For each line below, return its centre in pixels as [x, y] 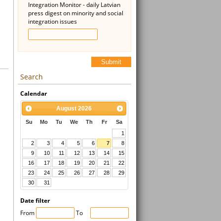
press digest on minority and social [76, 13]
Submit [111, 62]
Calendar [34, 93]
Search [32, 77]
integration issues [53, 21]
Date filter [35, 201]
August [67, 108]
